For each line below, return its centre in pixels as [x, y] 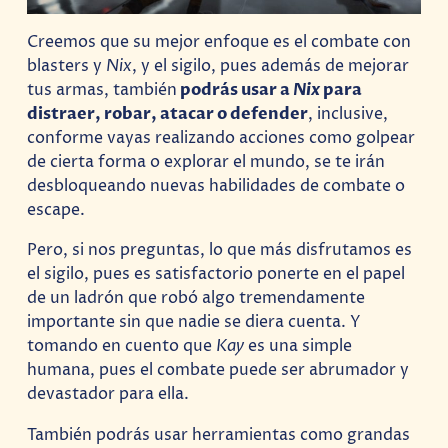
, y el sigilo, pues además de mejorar [271, 66]
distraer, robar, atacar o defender [168, 114]
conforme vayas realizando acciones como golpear [221, 138]
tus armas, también [102, 90]
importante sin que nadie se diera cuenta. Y [194, 322]
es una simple [300, 346]
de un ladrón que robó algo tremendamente [196, 298]
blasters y [67, 66]
